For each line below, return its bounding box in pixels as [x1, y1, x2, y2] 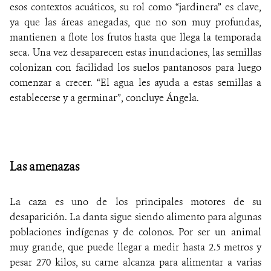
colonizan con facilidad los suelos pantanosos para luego [10, 60, 261, 74]
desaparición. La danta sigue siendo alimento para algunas [10, 210, 261, 223]
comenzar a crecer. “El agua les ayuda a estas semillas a [10, 76, 261, 89]
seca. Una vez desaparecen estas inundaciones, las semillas [10, 45, 261, 59]
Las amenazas [10, 158, 79, 174]
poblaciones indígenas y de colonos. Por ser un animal [10, 225, 261, 238]
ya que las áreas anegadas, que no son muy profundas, [10, 15, 261, 28]
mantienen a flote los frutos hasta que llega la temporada [10, 30, 261, 44]
